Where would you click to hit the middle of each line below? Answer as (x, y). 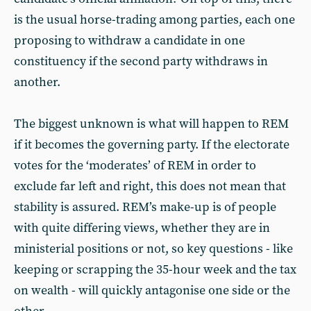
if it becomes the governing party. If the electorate (152, 145)
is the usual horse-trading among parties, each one (154, 20)
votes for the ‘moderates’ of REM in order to (135, 166)
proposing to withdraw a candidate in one (129, 41)
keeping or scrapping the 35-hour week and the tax (155, 270)
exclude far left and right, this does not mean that (150, 186)
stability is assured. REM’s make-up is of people (145, 207)
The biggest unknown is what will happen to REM (151, 124)
